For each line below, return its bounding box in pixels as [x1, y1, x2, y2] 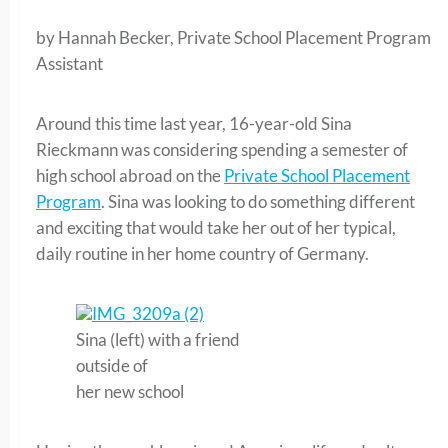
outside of [76, 354, 148, 376]
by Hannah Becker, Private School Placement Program [36, 26, 431, 48]
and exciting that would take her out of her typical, [36, 216, 396, 238]
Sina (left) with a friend [76, 328, 240, 350]
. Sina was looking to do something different [101, 190, 415, 212]
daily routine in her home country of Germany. [36, 242, 369, 264]
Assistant [36, 52, 103, 74]
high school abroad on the [36, 164, 224, 186]
